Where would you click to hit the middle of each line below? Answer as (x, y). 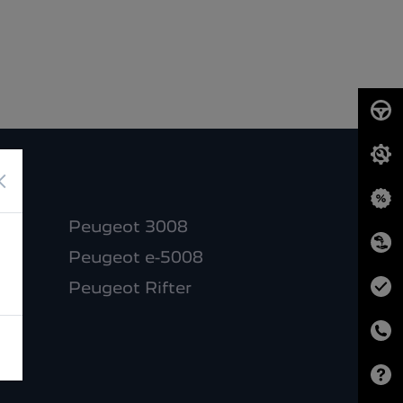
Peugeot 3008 (128, 228)
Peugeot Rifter (130, 289)
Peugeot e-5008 (135, 258)
